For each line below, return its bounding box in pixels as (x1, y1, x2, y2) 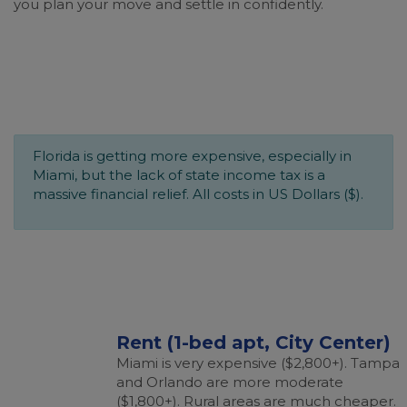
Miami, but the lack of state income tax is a (33, 166, 325, 184)
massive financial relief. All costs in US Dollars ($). (33, 185, 363, 203)
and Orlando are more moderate (116, 373, 343, 391)
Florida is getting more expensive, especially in (33, 147, 352, 164)
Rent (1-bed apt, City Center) (116, 332, 391, 353)
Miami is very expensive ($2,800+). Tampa (116, 354, 400, 372)
